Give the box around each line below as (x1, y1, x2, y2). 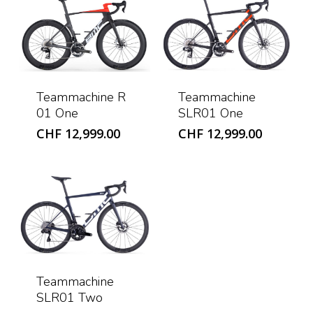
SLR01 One (178, 104, 244, 122)
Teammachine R (36, 88, 126, 105)
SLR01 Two (36, 289, 103, 307)
